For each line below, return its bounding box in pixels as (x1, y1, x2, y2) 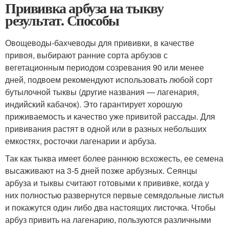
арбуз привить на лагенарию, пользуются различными (5, 214, 211, 226)
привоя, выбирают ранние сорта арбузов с (5, 49, 168, 61)
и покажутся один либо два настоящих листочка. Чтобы (5, 201, 216, 214)
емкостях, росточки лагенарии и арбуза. (5, 135, 156, 147)
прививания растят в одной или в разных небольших (5, 123, 207, 135)
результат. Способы (5, 10, 119, 31)
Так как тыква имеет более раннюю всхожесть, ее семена (5, 152, 223, 165)
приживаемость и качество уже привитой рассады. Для (5, 110, 215, 123)
